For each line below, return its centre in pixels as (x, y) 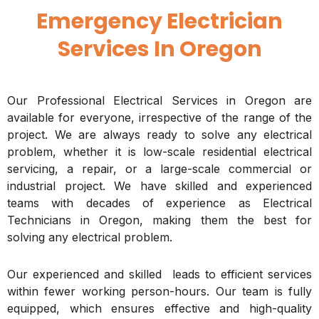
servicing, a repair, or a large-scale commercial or (159, 169)
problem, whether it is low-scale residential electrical (159, 152)
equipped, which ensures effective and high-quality (159, 309)
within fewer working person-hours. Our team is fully (159, 292)
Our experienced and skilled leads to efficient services (159, 274)
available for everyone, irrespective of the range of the (159, 118)
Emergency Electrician (159, 22)
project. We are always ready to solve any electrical (159, 135)
